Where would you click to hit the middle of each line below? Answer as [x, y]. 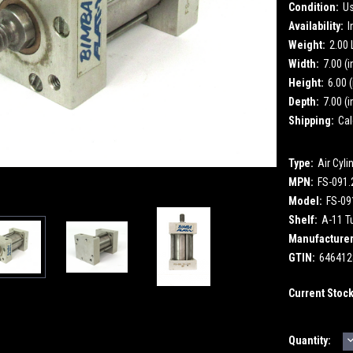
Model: [306, 201]
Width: [304, 63]
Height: [307, 82]
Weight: [307, 45]
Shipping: [312, 120]
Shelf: [303, 219]
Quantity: [310, 340]
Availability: [316, 26]
